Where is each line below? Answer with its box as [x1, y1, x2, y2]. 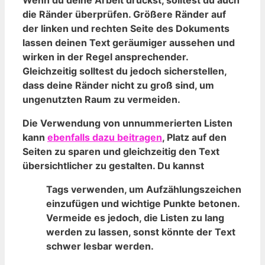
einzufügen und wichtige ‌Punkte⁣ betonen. [46, 198, 240, 210]
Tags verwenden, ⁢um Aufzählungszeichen [46, 183, 241, 196]
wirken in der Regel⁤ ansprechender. [22, 51, 188, 63]
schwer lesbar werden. [46, 240, 154, 253]
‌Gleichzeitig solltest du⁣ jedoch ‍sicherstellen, [22, 65, 227, 77]
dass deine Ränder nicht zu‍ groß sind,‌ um [22, 79, 214, 92]
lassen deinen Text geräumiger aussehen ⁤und [22, 37, 235, 49]
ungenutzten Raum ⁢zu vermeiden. [22, 93, 180, 106]
